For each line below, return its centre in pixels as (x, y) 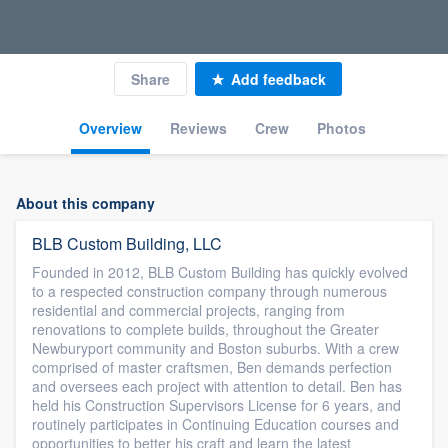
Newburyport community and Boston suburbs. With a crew (215, 348)
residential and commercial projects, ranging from (188, 310)
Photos (341, 128)
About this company (85, 203)
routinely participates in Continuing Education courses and (215, 424)
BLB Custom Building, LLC (127, 243)
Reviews (198, 128)
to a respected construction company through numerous (209, 291)
